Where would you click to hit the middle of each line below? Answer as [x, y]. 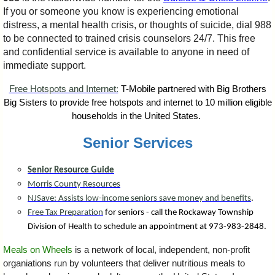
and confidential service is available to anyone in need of [126, 52]
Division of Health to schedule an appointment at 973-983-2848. [147, 227]
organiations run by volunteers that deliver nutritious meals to [124, 263]
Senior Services [137, 143]
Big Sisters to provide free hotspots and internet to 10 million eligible [137, 103]
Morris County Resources [74, 185]
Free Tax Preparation [65, 213]
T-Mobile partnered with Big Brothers [192, 89]
